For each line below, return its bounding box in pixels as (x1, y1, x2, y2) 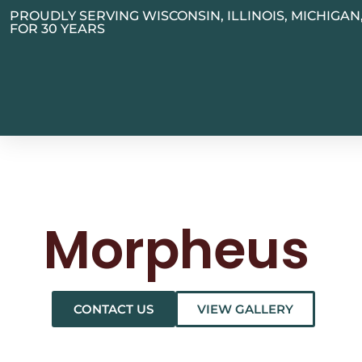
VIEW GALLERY (196, 301, 293, 318)
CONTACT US (73, 301, 154, 318)
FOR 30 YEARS (10, 21, 105, 36)
